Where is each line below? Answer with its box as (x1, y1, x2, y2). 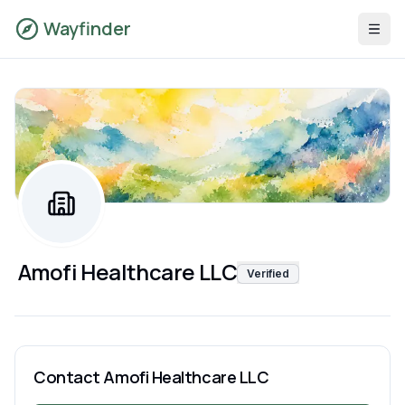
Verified (247, 266, 289, 280)
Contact (33, 366, 104, 388)
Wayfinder (43, 16, 131, 41)
